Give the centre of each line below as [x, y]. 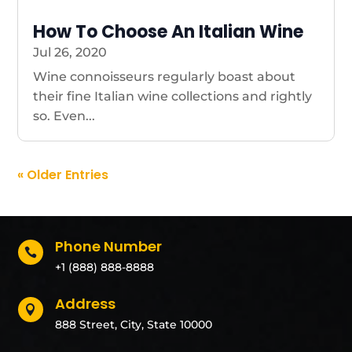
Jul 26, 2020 [70, 52]
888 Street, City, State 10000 [133, 324]
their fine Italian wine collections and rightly [173, 96]
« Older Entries [63, 175]
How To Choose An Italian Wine [169, 32]
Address [85, 304]
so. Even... [64, 116]
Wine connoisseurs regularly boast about [165, 77]
